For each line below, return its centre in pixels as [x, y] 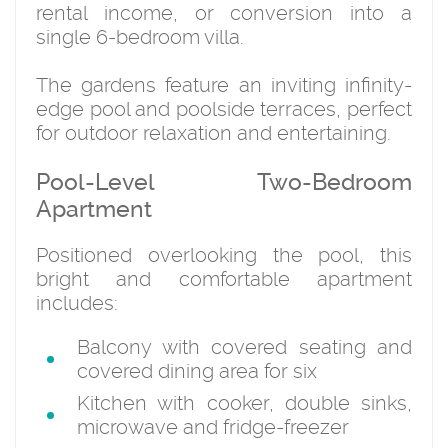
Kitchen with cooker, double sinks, [244, 402]
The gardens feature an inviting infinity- [224, 84]
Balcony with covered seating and [244, 346]
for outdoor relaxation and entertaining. [213, 132]
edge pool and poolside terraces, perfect [224, 108]
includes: [77, 302]
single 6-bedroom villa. [140, 36]
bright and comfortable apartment [224, 278]
